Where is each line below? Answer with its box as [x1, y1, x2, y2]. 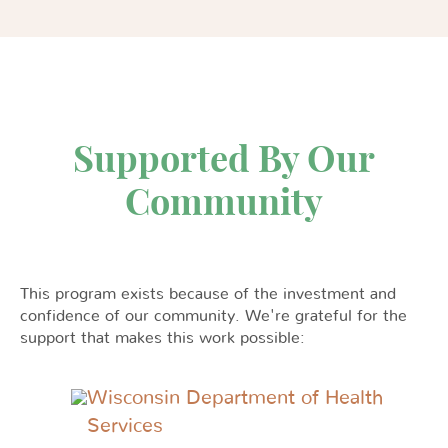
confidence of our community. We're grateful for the [20, 308, 407, 325]
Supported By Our [73, 136, 375, 182]
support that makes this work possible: [20, 330, 305, 347]
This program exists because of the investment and [20, 286, 396, 303]
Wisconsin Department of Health [86, 388, 383, 409]
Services [86, 416, 163, 437]
